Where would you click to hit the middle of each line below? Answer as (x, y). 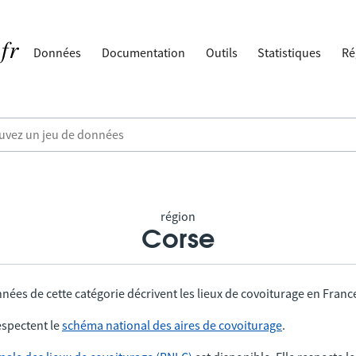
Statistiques (290, 52)
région (178, 216)
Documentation (144, 52)
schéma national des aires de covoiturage (172, 325)
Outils (221, 52)
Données (58, 52)
